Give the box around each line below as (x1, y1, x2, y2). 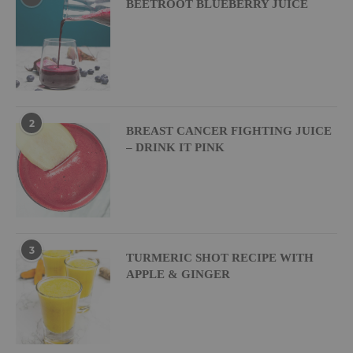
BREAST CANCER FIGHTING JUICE (126, 124, 332, 137)
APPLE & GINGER (126, 267, 230, 281)
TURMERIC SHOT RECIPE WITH (126, 251, 314, 264)
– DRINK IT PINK (126, 140, 225, 154)
